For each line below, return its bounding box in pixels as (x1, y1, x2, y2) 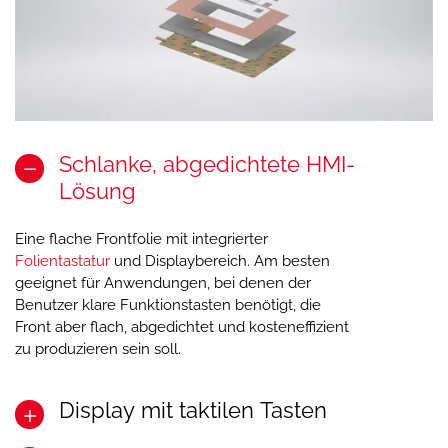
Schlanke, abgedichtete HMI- (59, 151, 355, 178)
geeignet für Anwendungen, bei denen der (15, 273, 311, 292)
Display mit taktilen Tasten (59, 397, 327, 424)
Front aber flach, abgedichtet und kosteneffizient (15, 317, 349, 336)
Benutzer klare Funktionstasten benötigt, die (15, 295, 321, 314)
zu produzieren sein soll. (15, 339, 181, 358)
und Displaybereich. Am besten (110, 251, 330, 270)
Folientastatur (15, 251, 110, 270)
